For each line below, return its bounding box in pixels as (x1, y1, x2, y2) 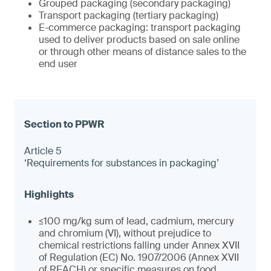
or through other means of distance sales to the (39, 45, 246, 58)
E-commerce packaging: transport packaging (39, 21, 241, 34)
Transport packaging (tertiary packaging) (39, 9, 218, 22)
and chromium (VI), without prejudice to (39, 227, 211, 240)
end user (39, 57, 77, 70)
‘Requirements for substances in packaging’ (24, 157, 219, 169)
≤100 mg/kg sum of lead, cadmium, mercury (39, 215, 233, 227)
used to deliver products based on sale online (39, 33, 240, 46)
